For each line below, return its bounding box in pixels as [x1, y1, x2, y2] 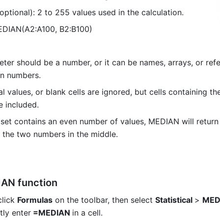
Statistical [155, 195, 194, 205]
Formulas [17, 195, 53, 205]
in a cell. [72, 208, 103, 218]
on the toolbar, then [53, 195, 128, 205]
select [128, 195, 155, 205]
